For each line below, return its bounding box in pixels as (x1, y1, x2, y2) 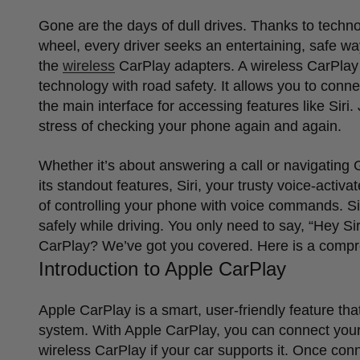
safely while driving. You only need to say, (39, 217, 309, 234)
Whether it (39, 157, 104, 174)
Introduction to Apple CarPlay (39, 257, 286, 280)
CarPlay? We (39, 237, 124, 254)
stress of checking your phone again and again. (39, 117, 342, 134)
